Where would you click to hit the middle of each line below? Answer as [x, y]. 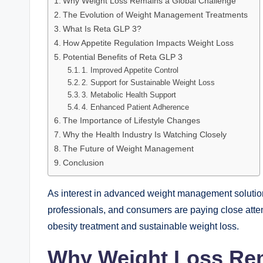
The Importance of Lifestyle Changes [131, 121]
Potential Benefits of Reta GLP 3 [122, 57]
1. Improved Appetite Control [130, 70]
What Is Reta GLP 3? [102, 29]
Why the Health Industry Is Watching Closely [144, 135]
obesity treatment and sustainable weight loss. [143, 227]
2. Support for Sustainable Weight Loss [149, 83]
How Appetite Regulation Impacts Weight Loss [148, 43]
